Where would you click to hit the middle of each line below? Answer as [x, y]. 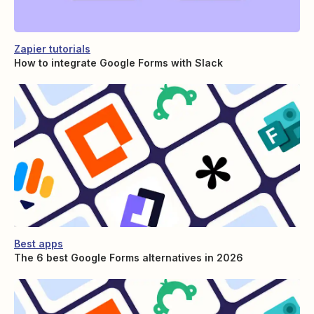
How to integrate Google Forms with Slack [118, 62]
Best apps [39, 244]
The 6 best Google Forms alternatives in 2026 [129, 258]
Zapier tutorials [52, 48]
